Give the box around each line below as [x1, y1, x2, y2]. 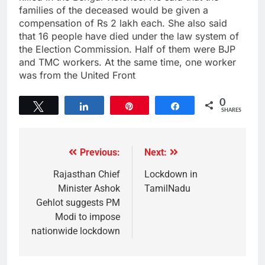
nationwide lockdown [31, 225, 120, 237]
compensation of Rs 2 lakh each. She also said [19, 17, 227, 30]
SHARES [221, 108, 241, 114]
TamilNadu [144, 183, 190, 195]
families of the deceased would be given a [19, 4, 208, 17]
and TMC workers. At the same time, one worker [19, 56, 236, 69]
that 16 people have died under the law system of [19, 30, 239, 43]
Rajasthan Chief [53, 169, 120, 180]
